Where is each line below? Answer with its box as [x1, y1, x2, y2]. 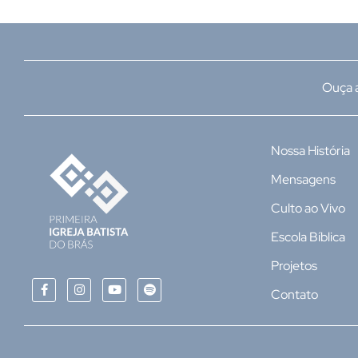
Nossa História [270, 141, 350, 159]
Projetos [270, 257, 317, 274]
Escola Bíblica [270, 228, 345, 245]
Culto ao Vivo [270, 199, 345, 217]
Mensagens [270, 170, 336, 188]
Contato [270, 285, 318, 303]
